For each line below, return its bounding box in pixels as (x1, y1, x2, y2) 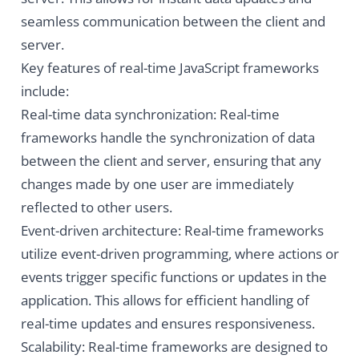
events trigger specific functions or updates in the (20, 268, 327, 287)
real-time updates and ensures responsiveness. (20, 314, 315, 333)
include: (20, 82, 69, 101)
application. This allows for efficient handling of (20, 291, 309, 310)
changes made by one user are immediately (20, 175, 294, 194)
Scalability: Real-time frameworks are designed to (20, 337, 328, 357)
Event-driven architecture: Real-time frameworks (20, 221, 324, 240)
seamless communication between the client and (20, 12, 325, 31)
